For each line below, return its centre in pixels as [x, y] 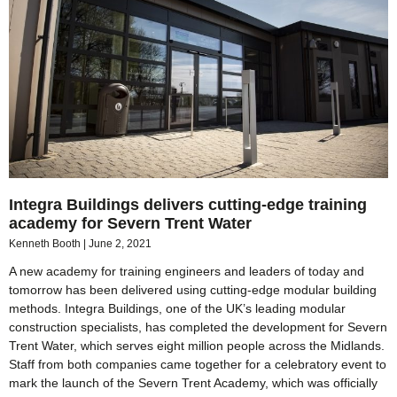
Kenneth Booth [46, 244]
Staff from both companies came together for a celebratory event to [198, 365]
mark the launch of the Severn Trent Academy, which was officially [193, 383]
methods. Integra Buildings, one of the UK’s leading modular [177, 309]
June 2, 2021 [120, 244]
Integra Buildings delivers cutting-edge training [188, 205]
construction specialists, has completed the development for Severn [198, 327]
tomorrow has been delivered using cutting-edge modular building [193, 290]
